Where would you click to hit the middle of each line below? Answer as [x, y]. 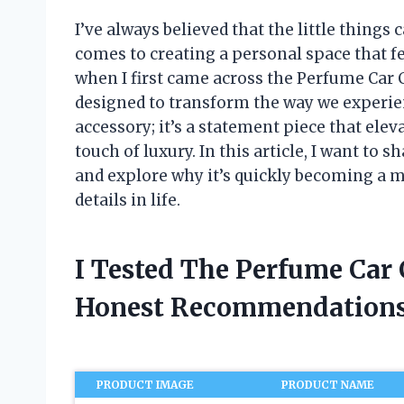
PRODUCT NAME [328, 384]
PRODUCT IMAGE [146, 384]
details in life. [128, 200]
